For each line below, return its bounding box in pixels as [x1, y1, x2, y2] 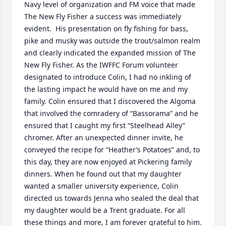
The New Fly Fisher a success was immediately [24, 12, 181, 21]
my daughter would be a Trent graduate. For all [24, 205, 185, 215]
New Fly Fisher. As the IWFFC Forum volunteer [24, 60, 178, 70]
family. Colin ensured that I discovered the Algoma [24, 96, 196, 106]
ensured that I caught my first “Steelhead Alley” [24, 121, 185, 130]
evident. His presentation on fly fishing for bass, [24, 24, 188, 33]
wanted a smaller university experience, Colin [24, 181, 179, 191]
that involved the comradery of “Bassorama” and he [24, 108, 198, 118]
